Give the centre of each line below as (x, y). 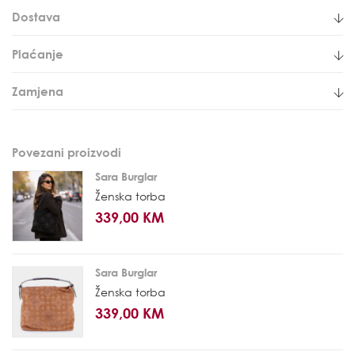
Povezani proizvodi (67, 153)
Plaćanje (38, 54)
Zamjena (38, 92)
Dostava (36, 17)
